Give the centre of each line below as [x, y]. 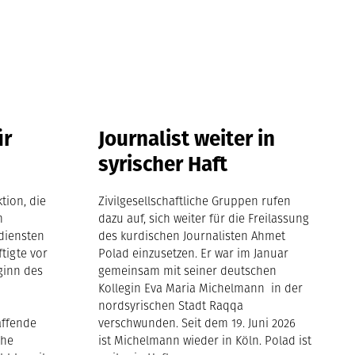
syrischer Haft [163, 163]
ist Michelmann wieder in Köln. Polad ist [205, 340]
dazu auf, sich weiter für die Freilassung [204, 218]
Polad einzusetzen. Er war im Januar [194, 253]
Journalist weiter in [187, 138]
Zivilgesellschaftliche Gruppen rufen [195, 200]
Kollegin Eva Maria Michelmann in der [201, 288]
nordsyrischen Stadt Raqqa [171, 305]
